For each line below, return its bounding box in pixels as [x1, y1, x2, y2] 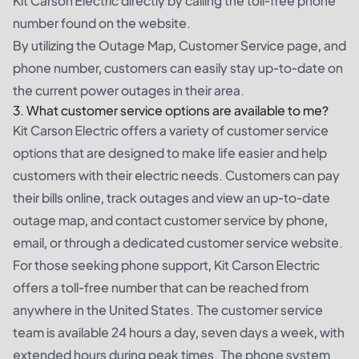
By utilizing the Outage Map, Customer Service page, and [13, 36, 346, 54]
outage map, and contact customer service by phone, [13, 211, 328, 228]
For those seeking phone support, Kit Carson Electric [13, 256, 320, 273]
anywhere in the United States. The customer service [13, 301, 323, 318]
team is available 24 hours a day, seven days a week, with [13, 323, 345, 341]
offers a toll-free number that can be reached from [13, 278, 309, 296]
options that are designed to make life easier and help [13, 143, 327, 161]
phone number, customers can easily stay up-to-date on [13, 58, 343, 76]
